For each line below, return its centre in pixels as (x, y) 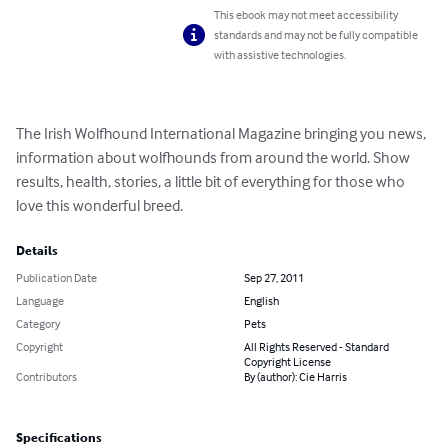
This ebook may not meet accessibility (306, 15)
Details (37, 251)
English (261, 301)
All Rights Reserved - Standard (316, 347)
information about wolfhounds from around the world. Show (214, 157)
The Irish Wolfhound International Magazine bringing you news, (222, 133)
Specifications (59, 438)
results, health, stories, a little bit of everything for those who (212, 181)
